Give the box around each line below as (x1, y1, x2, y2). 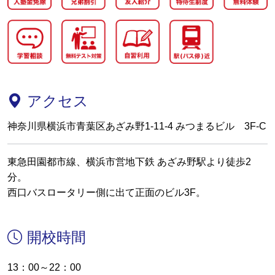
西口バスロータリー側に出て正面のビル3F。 (7, 187, 206, 198)
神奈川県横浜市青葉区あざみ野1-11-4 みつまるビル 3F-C (7, 121, 266, 132)
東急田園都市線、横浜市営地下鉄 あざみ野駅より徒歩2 (7, 157, 251, 168)
